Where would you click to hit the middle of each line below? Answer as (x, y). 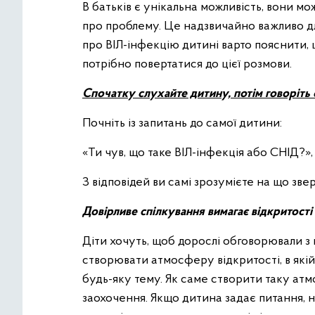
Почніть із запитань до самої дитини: (182, 123)
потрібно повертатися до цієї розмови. (187, 64)
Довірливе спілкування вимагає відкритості (197, 212)
